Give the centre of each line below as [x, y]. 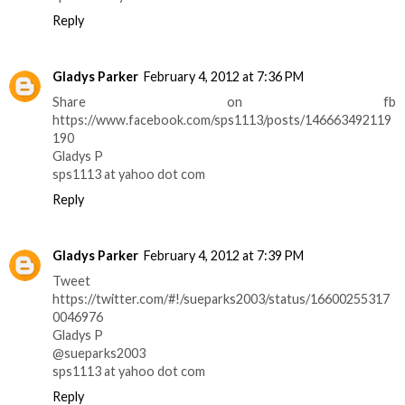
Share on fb [224, 102]
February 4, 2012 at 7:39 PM [224, 256]
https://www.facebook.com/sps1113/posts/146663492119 [222, 120]
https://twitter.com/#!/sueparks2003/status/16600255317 [221, 299]
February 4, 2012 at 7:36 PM [224, 77]
